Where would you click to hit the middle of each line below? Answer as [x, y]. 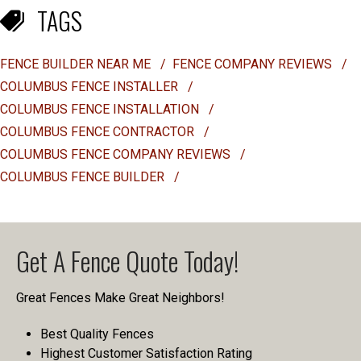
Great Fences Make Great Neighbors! [120, 298]
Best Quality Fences [97, 334]
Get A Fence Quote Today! [127, 261]
